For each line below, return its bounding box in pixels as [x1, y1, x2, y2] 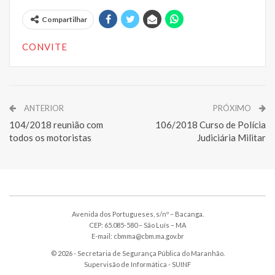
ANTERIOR [22, 103, 64, 113]
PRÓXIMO [213, 103, 253, 113]
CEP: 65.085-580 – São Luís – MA [89, 220, 186, 229]
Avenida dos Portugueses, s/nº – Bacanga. [71, 209, 204, 218]
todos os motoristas [9, 131, 91, 143]
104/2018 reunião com [9, 118, 103, 130]
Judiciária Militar [197, 131, 266, 143]
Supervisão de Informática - [84, 260, 172, 268]
